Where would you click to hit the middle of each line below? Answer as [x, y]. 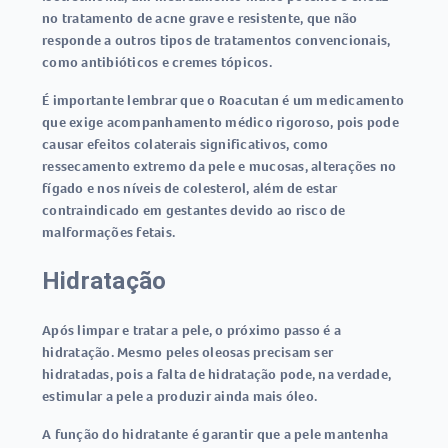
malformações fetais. [108, 232]
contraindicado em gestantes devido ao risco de [194, 210]
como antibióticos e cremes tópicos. [157, 62]
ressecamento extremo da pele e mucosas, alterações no [219, 166]
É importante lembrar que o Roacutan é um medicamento [223, 100]
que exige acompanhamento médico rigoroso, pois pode [220, 122]
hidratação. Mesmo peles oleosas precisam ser [187, 352]
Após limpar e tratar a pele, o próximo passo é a [191, 330]
